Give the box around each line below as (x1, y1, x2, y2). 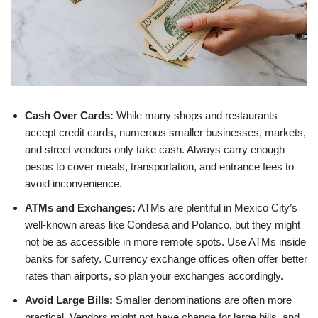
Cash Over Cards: (25, 109, 114, 121)
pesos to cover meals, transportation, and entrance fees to (25, 160, 294, 172)
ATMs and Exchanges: (25, 201, 136, 214)
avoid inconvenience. (25, 177, 122, 190)
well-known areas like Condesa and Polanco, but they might (25, 218, 300, 231)
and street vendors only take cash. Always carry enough (25, 143, 285, 155)
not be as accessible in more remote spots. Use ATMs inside (25, 235, 306, 248)
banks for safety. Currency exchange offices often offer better (25, 252, 307, 265)
